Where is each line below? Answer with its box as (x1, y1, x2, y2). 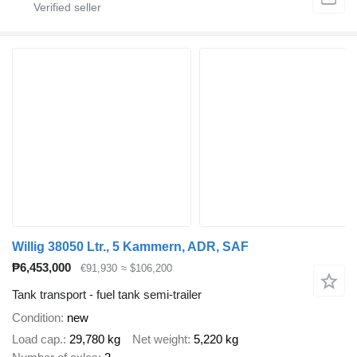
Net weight (132, 331, 187, 346)
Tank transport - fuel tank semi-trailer (12, 288, 202, 302)
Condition (12, 311, 61, 325)
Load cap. (12, 331, 63, 346)
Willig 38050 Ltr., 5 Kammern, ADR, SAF (12, 239, 249, 253)
